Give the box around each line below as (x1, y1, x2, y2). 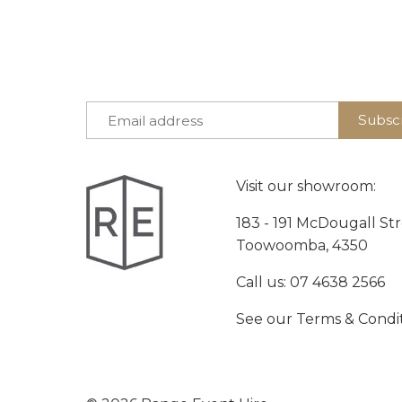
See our (236, 310, 297, 328)
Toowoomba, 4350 (236, 236, 369, 254)
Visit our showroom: (236, 177, 377, 195)
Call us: (236, 273, 291, 291)
